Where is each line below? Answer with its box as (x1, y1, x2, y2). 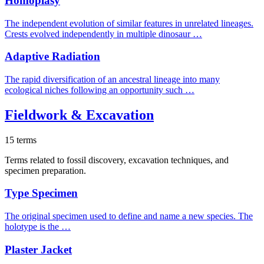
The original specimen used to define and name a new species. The (5, 211, 253, 222)
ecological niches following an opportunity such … (5, 84, 194, 95)
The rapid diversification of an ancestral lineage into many (5, 74, 220, 84)
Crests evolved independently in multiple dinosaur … (5, 28, 202, 39)
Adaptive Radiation (5, 50, 100, 63)
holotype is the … (5, 222, 71, 232)
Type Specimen (5, 187, 78, 200)
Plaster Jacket (5, 243, 72, 256)
